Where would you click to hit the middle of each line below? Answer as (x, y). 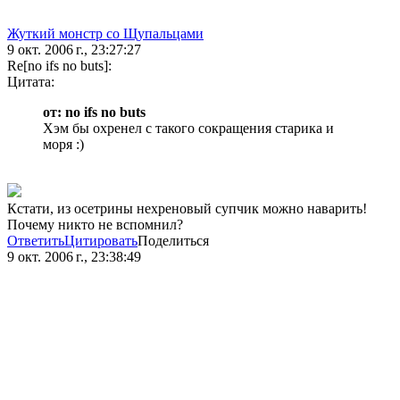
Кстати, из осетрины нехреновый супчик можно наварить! (187, 209)
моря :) (63, 145)
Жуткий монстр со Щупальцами (105, 34)
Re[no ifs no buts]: (59, 66)
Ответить (36, 241)
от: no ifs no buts (94, 112)
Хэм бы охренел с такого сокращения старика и (188, 129)
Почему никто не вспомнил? (95, 225)
